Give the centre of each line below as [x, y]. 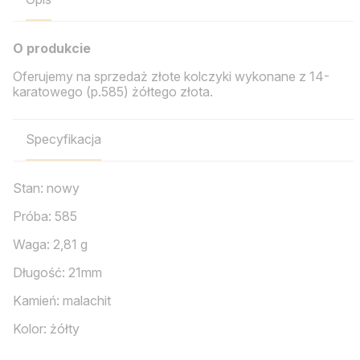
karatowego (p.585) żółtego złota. [113, 91]
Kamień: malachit [62, 301]
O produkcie [52, 48]
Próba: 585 [45, 217]
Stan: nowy [46, 188]
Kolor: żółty [46, 329]
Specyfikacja [63, 139]
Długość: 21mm [57, 273]
